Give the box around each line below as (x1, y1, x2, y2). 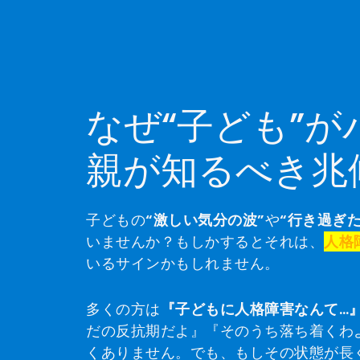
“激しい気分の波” (145, 210, 265, 231)
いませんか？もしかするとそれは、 (86, 231, 324, 252)
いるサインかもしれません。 (86, 253, 280, 274)
